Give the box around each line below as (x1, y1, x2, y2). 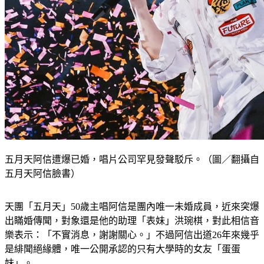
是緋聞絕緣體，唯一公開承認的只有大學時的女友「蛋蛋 (5, 244, 240, 255)
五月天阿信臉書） (5, 169, 80, 179)
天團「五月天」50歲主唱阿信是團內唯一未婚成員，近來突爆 (5, 202, 259, 212)
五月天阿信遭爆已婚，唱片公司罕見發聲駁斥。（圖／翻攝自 (5, 154, 259, 165)
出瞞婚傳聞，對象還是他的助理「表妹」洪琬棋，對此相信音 (5, 216, 259, 226)
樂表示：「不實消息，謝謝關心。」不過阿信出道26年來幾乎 (5, 230, 259, 240)
